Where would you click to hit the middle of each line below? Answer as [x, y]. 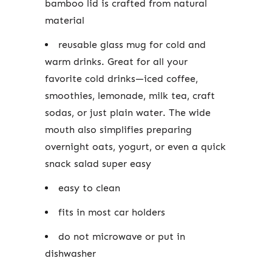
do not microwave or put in [122, 236]
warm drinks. [76, 61]
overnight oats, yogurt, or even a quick [135, 146]
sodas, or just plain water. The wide [128, 112]
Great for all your [148, 61]
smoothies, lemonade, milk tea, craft [130, 95]
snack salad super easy [98, 163]
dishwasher [70, 253]
